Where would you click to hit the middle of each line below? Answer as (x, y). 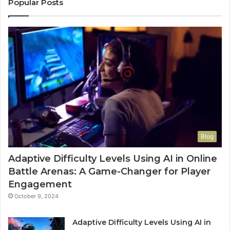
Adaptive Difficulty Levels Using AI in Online (113, 158)
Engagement (40, 184)
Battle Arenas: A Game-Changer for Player (109, 171)
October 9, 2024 (36, 196)
